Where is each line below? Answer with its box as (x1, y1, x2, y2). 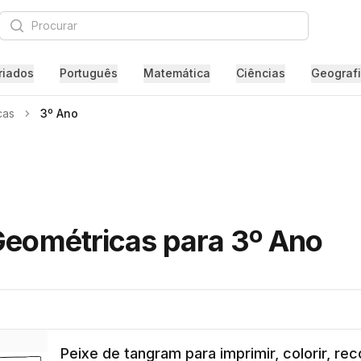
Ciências (235, 66, 285, 80)
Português (59, 66, 118, 80)
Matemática (143, 66, 210, 80)
